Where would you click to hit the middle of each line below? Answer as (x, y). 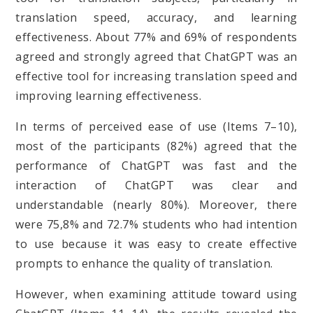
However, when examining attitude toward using (156, 294)
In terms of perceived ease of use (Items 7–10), (156, 126)
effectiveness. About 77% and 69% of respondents (156, 37)
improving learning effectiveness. (109, 95)
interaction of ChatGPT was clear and (156, 185)
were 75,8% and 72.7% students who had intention (156, 224)
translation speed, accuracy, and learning (156, 17)
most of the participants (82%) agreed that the (156, 146)
